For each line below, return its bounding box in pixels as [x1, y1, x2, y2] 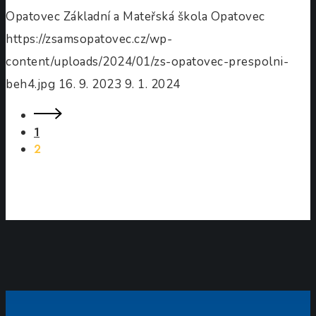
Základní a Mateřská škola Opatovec [63, 8, 265, 25]
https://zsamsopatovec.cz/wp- [6, 31, 172, 48]
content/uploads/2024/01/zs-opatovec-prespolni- [6, 54, 288, 71]
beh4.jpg [6, 76, 55, 93]
